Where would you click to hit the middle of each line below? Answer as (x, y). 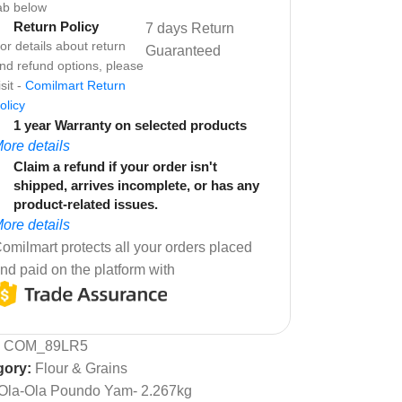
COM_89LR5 (46, 345)
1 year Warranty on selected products (130, 125)
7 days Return (190, 28)
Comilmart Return (75, 85)
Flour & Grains (81, 368)
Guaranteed (184, 50)
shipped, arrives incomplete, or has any (136, 185)
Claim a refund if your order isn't (115, 166)
